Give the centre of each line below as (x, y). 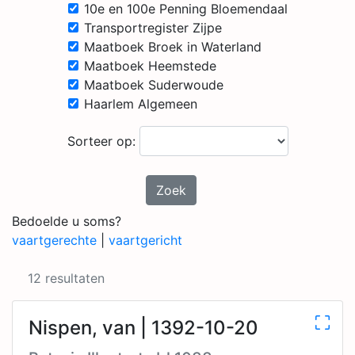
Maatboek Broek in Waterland (172, 47)
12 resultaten (66, 278)
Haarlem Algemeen (140, 104)
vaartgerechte (54, 240)
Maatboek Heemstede (150, 66)
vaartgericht (145, 240)
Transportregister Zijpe (153, 28)
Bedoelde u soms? (67, 221)
